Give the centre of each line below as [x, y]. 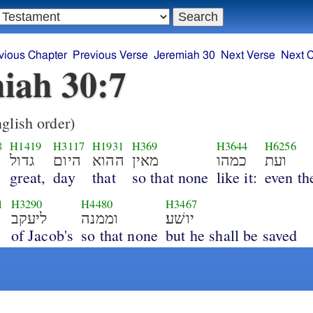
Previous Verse [110, 56]
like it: [236, 177]
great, [28, 177]
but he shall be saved [232, 235]
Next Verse [248, 56]
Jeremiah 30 [184, 56]
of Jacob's [42, 235]
